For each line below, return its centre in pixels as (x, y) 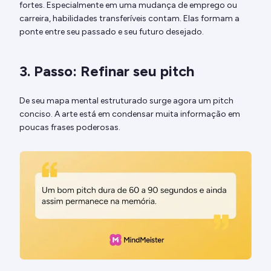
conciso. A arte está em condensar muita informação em (130, 114)
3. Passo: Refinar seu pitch (107, 71)
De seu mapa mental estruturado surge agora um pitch (126, 100)
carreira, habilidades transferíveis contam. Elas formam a (129, 18)
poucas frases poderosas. (70, 127)
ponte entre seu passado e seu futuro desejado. (112, 31)
